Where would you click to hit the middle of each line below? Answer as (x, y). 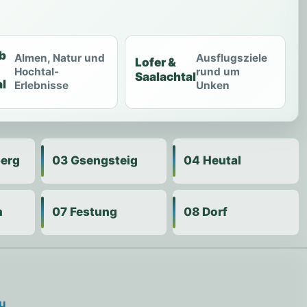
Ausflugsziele (232, 58)
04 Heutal (213, 161)
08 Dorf (206, 212)
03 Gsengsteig (95, 161)
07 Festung (84, 212)
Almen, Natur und (59, 58)
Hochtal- (36, 71)
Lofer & (156, 63)
